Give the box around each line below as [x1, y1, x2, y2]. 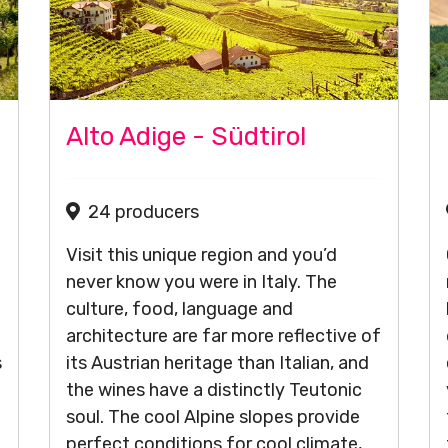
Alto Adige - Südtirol [66, 121, 306, 152]
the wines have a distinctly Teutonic [66, 379, 362, 401]
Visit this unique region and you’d [66, 244, 337, 266]
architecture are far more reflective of [66, 325, 381, 347]
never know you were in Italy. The [66, 271, 337, 293]
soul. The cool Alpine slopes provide [66, 406, 360, 428]
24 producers [88, 201, 199, 223]
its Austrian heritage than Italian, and [66, 352, 369, 374]
